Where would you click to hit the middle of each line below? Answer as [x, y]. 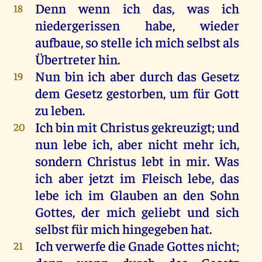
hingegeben [155, 229]
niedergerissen [90, 25]
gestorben [135, 93]
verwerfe [80, 246]
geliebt [161, 212]
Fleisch [162, 178]
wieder [220, 25]
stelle [117, 42]
